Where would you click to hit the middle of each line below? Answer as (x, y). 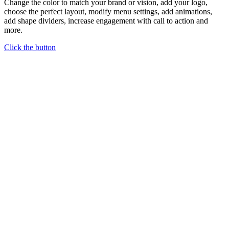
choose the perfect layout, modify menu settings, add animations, (108, 11)
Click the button (30, 47)
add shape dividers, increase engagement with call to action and (106, 20)
